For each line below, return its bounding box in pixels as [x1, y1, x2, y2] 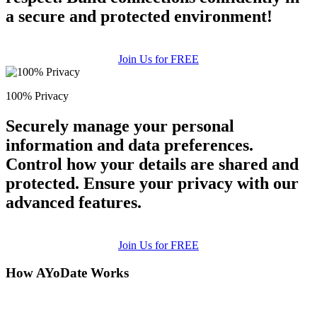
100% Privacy [6, 90, 69, 103]
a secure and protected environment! [6, 7, 272, 26]
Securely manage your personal [6, 117, 234, 136]
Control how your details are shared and [6, 155, 299, 174]
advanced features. [6, 193, 142, 212]
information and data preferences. [6, 136, 253, 155]
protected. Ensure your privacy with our [6, 174, 299, 193]
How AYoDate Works [6, 265, 129, 280]
